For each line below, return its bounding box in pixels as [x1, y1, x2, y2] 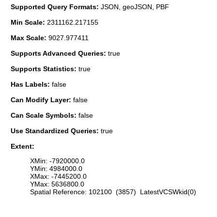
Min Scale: [11, 18, 47, 26]
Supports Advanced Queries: [11, 49, 108, 57]
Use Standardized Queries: [11, 126, 101, 135]
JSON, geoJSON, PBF [101, 2, 169, 11]
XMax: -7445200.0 [30, 172, 87, 181]
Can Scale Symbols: [11, 111, 78, 119]
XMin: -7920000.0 [30, 157, 85, 165]
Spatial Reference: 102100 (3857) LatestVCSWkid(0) [30, 188, 196, 196]
